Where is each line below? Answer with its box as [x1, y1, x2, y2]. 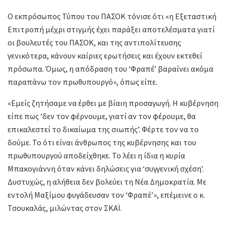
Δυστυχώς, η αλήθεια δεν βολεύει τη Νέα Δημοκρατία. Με [8, 177, 206, 187]
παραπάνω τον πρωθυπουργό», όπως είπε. [8, 77, 157, 87]
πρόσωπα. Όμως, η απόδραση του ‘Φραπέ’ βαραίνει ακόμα [8, 64, 213, 74]
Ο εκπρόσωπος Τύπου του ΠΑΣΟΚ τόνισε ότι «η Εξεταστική [8, 11, 216, 22]
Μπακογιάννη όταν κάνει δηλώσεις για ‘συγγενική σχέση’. [8, 163, 204, 174]
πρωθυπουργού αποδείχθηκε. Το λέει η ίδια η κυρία [8, 150, 185, 161]
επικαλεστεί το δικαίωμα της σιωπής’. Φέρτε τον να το [8, 124, 199, 135]
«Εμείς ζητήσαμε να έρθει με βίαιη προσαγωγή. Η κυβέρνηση [8, 98, 218, 108]
